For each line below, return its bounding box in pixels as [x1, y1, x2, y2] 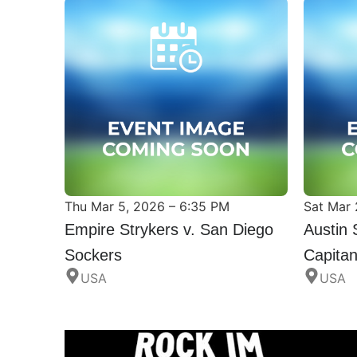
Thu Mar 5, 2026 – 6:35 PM [64, 197, 229, 214]
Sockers [64, 245, 122, 263]
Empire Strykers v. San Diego [64, 219, 273, 237]
